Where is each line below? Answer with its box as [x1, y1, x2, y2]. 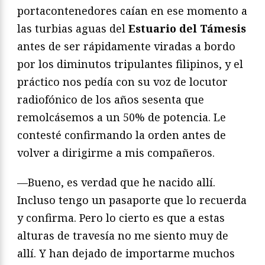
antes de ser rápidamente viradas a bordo [17, 39, 235, 54]
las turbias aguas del [17, 21, 128, 36]
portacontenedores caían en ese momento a [17, 4, 247, 18]
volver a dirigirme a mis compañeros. [17, 146, 215, 160]
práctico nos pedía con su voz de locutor [17, 75, 228, 89]
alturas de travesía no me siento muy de [17, 228, 228, 243]
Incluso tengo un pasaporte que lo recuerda [17, 193, 247, 208]
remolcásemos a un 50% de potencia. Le [17, 110, 226, 125]
